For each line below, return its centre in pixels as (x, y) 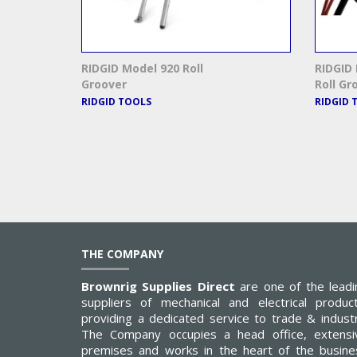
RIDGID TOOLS (116, 102)
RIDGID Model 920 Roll (142, 69)
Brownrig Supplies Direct (158, 286)
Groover (104, 84)
